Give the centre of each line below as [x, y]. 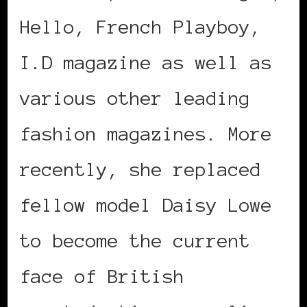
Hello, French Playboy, [140, 26]
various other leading [135, 98]
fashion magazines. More [146, 133]
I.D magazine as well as [146, 62]
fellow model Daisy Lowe [146, 205]
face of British [102, 276]
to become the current [135, 240]
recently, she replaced [140, 169]
